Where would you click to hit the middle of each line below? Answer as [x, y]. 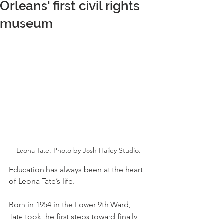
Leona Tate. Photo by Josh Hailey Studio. [78, 150]
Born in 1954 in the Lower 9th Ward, [71, 205]
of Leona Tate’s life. [42, 181]
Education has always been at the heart [77, 170]
